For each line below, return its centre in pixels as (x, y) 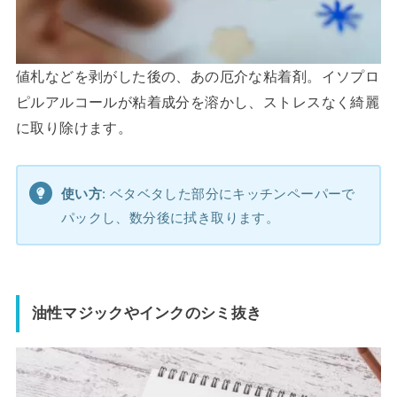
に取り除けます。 (74, 128)
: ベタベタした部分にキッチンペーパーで (229, 193)
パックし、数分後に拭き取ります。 (170, 217)
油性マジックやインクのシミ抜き (147, 313)
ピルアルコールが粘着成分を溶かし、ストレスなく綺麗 (198, 102)
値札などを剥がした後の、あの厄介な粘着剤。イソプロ (198, 77)
